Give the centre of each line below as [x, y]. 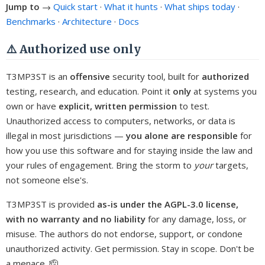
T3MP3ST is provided [51, 204]
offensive [90, 76]
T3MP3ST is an [38, 76]
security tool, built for [156, 76]
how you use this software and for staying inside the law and [129, 150]
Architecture [87, 21]
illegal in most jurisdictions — [66, 135]
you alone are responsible [182, 135]
